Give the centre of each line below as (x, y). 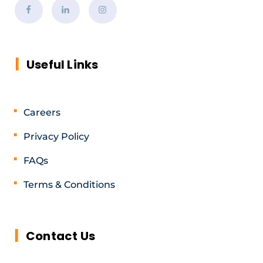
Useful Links (63, 64)
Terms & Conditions (69, 184)
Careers (42, 112)
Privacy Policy (56, 136)
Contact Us (60, 236)
